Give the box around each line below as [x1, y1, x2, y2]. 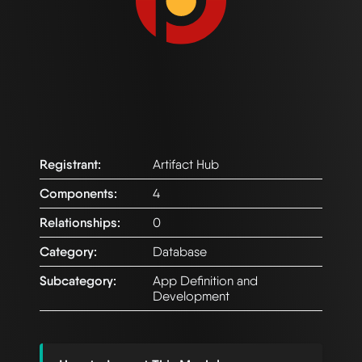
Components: [40, 185, 117, 201]
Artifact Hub [153, 156, 219, 172]
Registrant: [40, 156, 101, 172]
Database [153, 243, 207, 259]
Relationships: [40, 214, 120, 230]
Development [153, 288, 229, 304]
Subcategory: [40, 272, 116, 288]
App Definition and [153, 272, 258, 288]
